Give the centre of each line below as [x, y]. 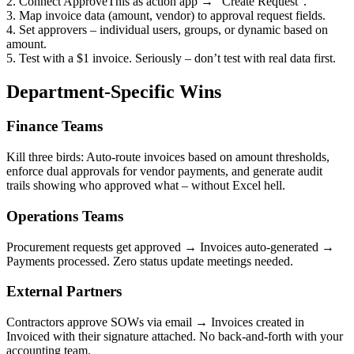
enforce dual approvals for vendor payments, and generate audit [164, 171]
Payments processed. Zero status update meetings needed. [150, 261]
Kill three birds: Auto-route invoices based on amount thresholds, [168, 157]
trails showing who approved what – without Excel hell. [146, 186]
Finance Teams [55, 126]
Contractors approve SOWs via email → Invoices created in [155, 322]
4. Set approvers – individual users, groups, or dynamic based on [167, 29]
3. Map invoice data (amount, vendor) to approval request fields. [166, 15]
